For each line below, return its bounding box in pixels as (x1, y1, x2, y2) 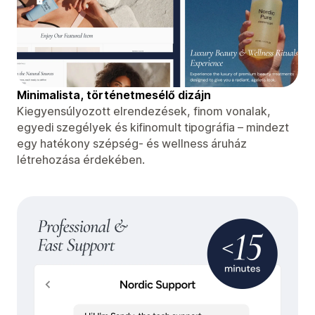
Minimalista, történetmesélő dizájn (17, 87, 211, 102)
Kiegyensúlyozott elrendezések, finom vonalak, (17, 103, 271, 118)
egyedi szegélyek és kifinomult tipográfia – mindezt (17, 120, 289, 134)
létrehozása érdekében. (17, 152, 145, 167)
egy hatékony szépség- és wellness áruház (17, 136, 247, 150)
